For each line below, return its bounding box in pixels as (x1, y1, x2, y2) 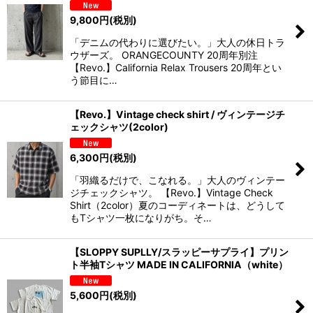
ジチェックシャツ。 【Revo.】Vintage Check (70, 186, 273, 198)
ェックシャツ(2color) (70, 121, 168, 133)
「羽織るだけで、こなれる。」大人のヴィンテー (70, 173, 285, 186)
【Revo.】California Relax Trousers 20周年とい (70, 61, 282, 74)
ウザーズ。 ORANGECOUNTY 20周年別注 (70, 49, 258, 61)
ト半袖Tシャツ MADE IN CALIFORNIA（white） (70, 258, 288, 270)
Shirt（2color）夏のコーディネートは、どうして (70, 198, 285, 211)
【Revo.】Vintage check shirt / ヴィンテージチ (70, 108, 285, 121)
